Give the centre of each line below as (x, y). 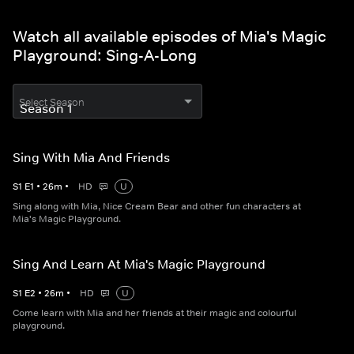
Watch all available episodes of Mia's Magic (169, 36)
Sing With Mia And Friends (91, 157)
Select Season (52, 102)
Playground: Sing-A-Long (105, 55)
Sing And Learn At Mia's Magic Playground (139, 264)
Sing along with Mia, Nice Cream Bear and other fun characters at (157, 206)
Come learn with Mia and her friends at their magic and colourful (154, 313)
